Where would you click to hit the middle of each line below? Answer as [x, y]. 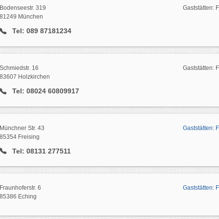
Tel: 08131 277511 [40, 151]
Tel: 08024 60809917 [44, 91]
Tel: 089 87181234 [41, 31]
